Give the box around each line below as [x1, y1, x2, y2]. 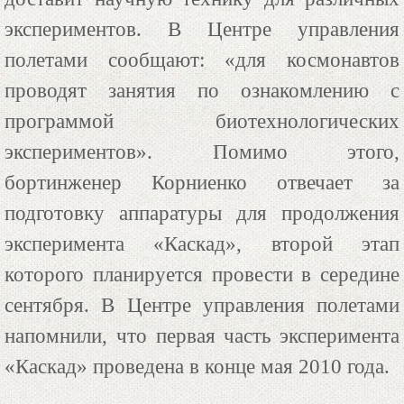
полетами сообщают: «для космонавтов [5, 48, 399, 71]
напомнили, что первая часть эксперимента [5, 324, 399, 347]
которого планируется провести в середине [5, 262, 399, 286]
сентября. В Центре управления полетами [5, 293, 399, 317]
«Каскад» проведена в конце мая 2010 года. [5, 354, 390, 378]
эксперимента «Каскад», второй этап [5, 232, 399, 255]
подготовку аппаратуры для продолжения [5, 201, 399, 225]
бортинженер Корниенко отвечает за [5, 170, 399, 194]
